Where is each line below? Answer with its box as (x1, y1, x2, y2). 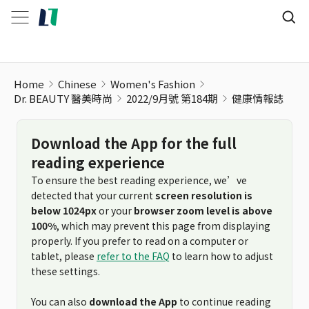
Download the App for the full (31, 133, 237, 153)
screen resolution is (155, 188, 252, 202)
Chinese (58, 77, 97, 91)
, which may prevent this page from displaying (57, 219, 270, 232)
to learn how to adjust (170, 249, 273, 263)
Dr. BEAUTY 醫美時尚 (14, 91, 112, 106)
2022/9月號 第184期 (126, 91, 218, 106)
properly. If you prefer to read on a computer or (31, 234, 248, 248)
